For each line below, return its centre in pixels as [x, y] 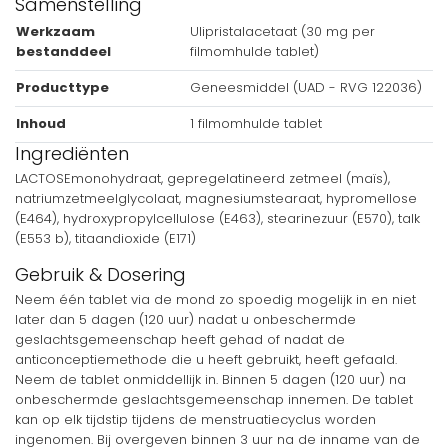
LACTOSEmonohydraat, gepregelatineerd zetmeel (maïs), [202, 178]
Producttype [62, 88]
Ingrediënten [72, 153]
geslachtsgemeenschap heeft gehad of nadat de [180, 340]
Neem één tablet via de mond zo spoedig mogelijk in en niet [215, 300]
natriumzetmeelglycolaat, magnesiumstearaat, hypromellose [216, 198]
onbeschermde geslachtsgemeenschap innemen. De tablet [214, 400]
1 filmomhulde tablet [256, 124]
